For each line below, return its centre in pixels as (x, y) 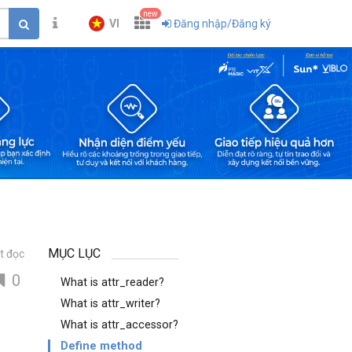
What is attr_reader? (112, 282)
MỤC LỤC (74, 253)
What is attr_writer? (110, 304)
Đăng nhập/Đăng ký (222, 24)
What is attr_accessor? (119, 325)
